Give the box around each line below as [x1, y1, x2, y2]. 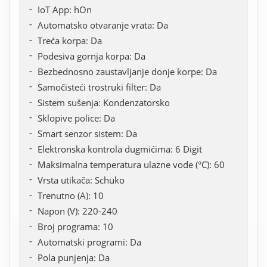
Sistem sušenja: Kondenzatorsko [38, 96, 170, 108]
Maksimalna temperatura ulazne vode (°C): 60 [38, 158, 225, 170]
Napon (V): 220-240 [38, 204, 117, 217]
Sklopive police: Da [38, 111, 115, 124]
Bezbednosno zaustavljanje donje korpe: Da [38, 65, 217, 77]
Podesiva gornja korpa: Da [38, 49, 145, 62]
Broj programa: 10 [38, 220, 113, 232]
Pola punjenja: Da [38, 251, 110, 263]
